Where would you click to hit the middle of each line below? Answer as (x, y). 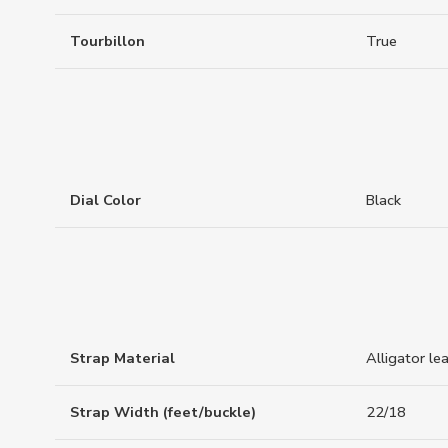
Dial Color (105, 199)
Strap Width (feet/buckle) (163, 412)
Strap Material (122, 358)
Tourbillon (107, 41)
